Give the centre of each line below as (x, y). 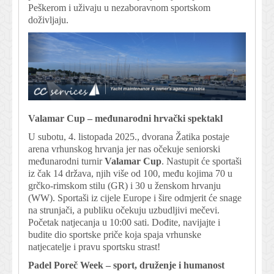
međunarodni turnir (66, 161)
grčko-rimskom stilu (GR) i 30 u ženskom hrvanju (124, 186)
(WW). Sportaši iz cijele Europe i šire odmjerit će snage (135, 198)
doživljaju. (48, 20)
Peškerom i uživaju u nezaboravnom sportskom (119, 7)
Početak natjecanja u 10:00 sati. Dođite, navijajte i (124, 223)
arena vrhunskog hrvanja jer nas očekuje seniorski (124, 149)
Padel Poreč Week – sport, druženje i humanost (126, 265)
